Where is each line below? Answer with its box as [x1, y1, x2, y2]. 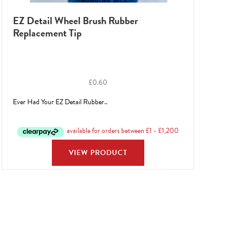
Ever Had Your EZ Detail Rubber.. [12, 96, 107, 107]
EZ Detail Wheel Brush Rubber [12, 12, 138, 28]
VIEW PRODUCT [68, 147, 127, 158]
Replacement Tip [12, 25, 82, 41]
